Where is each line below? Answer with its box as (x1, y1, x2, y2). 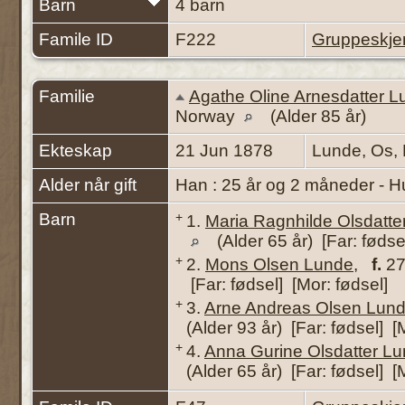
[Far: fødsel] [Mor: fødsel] (186, 274, 388, 294)
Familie (39, 86, 95, 106)
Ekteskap (39, 140, 112, 160)
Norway (175, 106, 240, 126)
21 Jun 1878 (175, 140, 278, 160)
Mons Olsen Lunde (205, 254, 353, 274)
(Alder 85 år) (266, 106, 371, 126)
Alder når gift (39, 174, 137, 194)
